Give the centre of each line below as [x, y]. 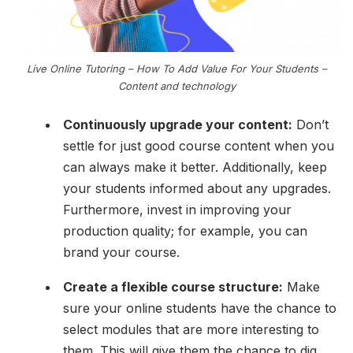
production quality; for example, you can [185, 231]
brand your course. [121, 253]
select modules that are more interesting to [191, 330]
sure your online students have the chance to [200, 308]
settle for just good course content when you [199, 146]
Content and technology [176, 86]
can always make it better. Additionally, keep [195, 167]
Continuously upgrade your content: [178, 125]
